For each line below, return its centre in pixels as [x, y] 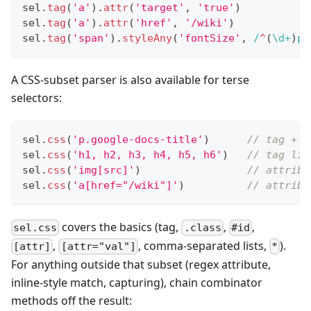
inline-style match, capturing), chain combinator [137, 282]
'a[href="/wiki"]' [125, 185]
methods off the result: [72, 300]
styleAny [147, 38]
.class [202, 227]
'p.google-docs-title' [138, 139]
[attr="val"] [98, 246]
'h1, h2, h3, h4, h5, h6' [147, 154]
